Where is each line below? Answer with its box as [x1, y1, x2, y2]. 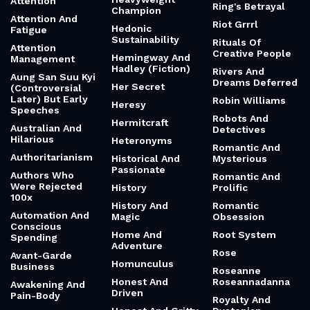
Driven [111, 287, 143, 298]
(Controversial [10, 82, 82, 93]
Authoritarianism [10, 152, 93, 163]
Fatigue [10, 24, 47, 35]
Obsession [212, 211, 264, 222]
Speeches [10, 104, 60, 116]
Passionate [111, 164, 165, 175]
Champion [111, 5, 161, 16]
